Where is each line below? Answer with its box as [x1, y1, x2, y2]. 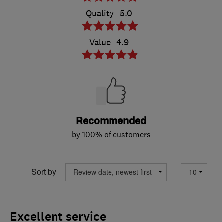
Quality [86, 7, 114, 19]
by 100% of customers [71, 129, 151, 139]
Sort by [31, 166, 56, 178]
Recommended [76, 114, 146, 128]
